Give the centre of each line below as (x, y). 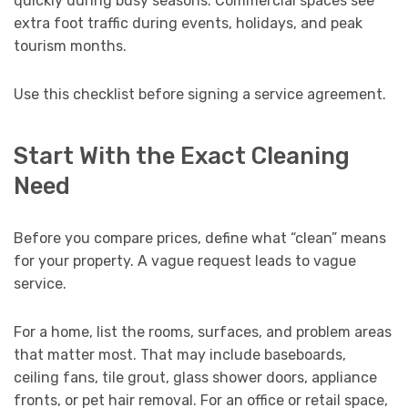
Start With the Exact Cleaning (182, 155)
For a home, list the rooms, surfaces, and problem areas (203, 331)
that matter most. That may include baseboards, (180, 354)
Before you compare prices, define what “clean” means (200, 238)
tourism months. (70, 46)
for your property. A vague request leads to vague (185, 260)
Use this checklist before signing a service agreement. (200, 95)
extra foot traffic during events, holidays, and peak (188, 24)
